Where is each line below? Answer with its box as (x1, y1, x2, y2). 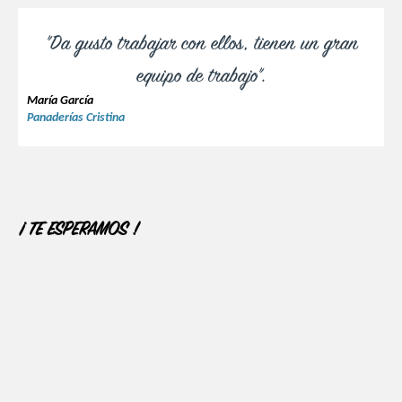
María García (27, 93, 93, 108)
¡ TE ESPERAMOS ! (18, 221, 138, 240)
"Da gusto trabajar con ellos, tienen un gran (44, 32, 358, 54)
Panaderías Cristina (27, 110, 125, 125)
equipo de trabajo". (135, 65, 267, 86)
